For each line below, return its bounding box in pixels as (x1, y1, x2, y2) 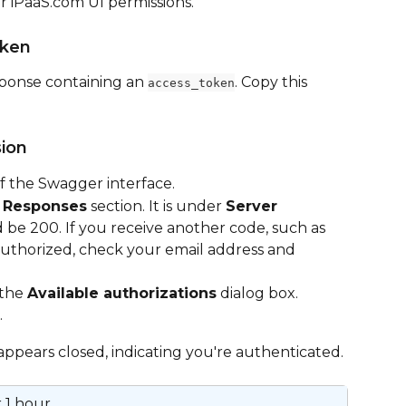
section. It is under (87, 197, 226, 215)
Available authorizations (27, 284, 217, 302)
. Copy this (235, 72, 311, 91)
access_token (148, 75, 235, 90)
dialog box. (217, 284, 298, 302)
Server (226, 197, 282, 215)
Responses (3, 197, 87, 215)
